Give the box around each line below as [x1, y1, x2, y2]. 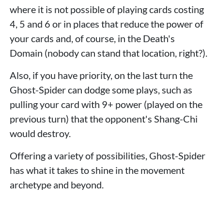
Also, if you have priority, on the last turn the [10, 69, 193, 81]
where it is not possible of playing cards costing [10, 3, 204, 15]
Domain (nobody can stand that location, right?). [10, 47, 207, 59]
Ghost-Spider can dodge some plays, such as [10, 84, 192, 96]
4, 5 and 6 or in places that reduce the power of [10, 18, 203, 30]
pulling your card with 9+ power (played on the [10, 98, 202, 110]
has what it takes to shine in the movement [10, 164, 185, 176]
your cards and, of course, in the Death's [10, 32, 175, 45]
